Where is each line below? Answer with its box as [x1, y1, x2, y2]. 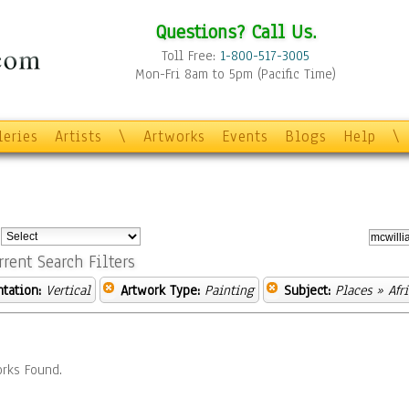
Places [335, 281, 372, 299]
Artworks [143, 126, 205, 147]
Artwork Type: [121, 281, 200, 299]
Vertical [46, 281, 90, 299]
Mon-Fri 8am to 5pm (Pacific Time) [135, 65, 336, 83]
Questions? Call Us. [154, 18, 317, 45]
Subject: [284, 281, 330, 299]
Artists [55, 126, 102, 147]
